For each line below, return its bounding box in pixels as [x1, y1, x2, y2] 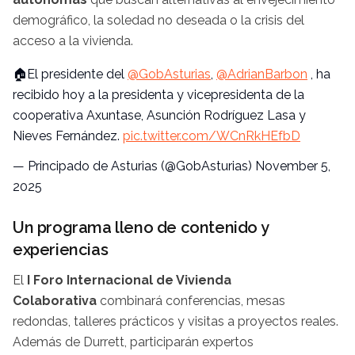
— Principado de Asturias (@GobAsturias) [13, 158, 255, 174]
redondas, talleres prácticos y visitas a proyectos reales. [13, 314, 338, 330]
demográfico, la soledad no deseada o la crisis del [13, 13, 304, 29]
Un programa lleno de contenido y [13, 218, 269, 238]
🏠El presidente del [13, 67, 128, 82]
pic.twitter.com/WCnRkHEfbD [123, 128, 300, 144]
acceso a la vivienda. [13, 33, 133, 49]
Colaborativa [13, 293, 97, 309]
